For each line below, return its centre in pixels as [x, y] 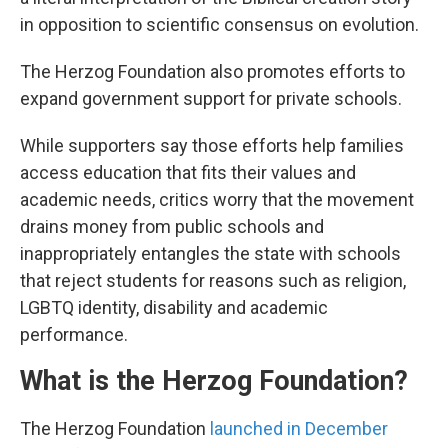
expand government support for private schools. [211, 99]
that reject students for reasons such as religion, [213, 281]
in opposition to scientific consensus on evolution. [219, 25]
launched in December [299, 429]
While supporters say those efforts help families [212, 146]
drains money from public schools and [172, 227]
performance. [74, 335]
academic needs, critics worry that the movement [217, 200]
